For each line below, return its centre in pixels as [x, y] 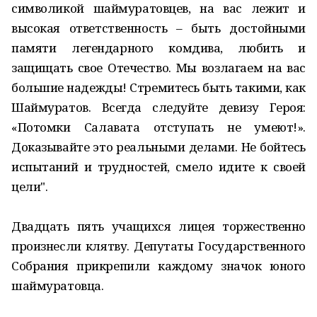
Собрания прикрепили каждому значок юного [158, 266]
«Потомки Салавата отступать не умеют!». [158, 127]
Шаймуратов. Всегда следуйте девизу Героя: [158, 107]
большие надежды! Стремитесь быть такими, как [158, 87]
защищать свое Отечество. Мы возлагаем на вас [158, 68]
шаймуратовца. [58, 286]
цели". [30, 186]
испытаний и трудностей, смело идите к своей [158, 167]
